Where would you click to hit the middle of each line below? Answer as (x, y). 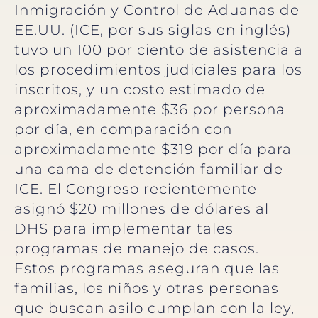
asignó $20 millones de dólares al (142, 208)
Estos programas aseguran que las (147, 268)
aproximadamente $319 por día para (153, 149)
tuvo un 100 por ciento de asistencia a (159, 49)
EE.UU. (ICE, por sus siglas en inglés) (153, 29)
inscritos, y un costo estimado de (140, 89)
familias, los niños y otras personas (147, 288)
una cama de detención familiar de (149, 169)
